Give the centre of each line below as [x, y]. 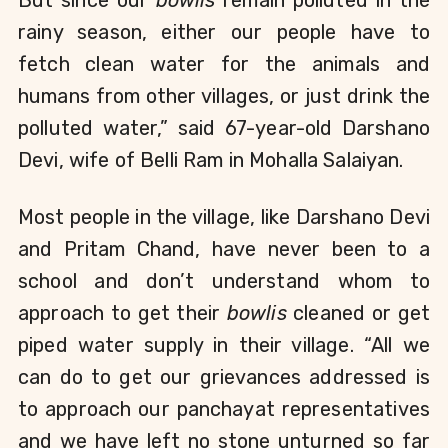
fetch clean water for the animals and [224, 63]
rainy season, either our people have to [224, 31]
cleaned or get [358, 312]
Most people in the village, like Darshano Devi [224, 216]
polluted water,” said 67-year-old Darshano [224, 127]
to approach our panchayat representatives [224, 408]
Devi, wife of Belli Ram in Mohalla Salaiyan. [211, 159]
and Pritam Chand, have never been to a [224, 248]
